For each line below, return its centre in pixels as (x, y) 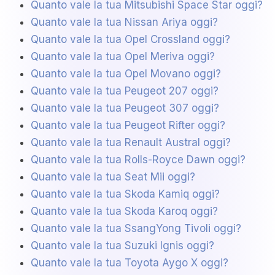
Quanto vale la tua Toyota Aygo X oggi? (130, 263)
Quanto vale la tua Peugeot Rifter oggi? (128, 126)
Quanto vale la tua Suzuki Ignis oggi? (122, 246)
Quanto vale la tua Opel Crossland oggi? (130, 40)
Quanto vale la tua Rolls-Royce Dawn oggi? (138, 160)
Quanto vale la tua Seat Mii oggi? (113, 177)
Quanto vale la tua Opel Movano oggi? (126, 74)
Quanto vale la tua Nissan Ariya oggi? (124, 22)
